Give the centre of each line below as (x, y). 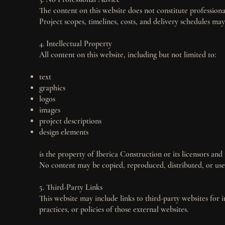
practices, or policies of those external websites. (114, 209)
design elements (64, 132)
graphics (52, 88)
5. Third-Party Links (71, 187)
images (50, 110)
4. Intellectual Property (76, 43)
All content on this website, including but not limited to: (128, 54)
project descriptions (71, 121)
